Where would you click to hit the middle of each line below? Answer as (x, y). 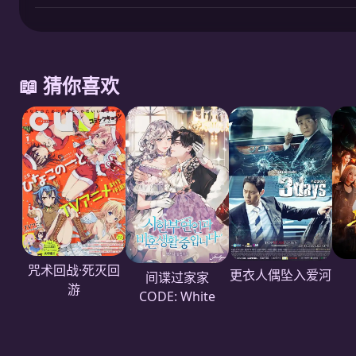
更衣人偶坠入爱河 (281, 275)
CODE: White (177, 297)
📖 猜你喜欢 (69, 85)
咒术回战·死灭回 (74, 270)
